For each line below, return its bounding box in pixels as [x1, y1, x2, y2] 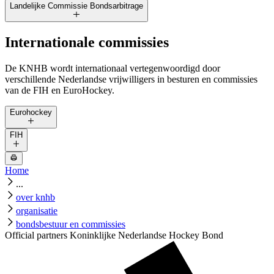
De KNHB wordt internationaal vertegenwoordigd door [5, 63, 220, 74]
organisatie [16, 206, 57, 216]
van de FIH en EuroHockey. [5, 85, 114, 96]
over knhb [16, 192, 55, 202]
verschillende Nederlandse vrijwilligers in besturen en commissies [5, 74, 257, 85]
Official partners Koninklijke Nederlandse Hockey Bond [5, 230, 223, 240]
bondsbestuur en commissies [16, 219, 125, 229]
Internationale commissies [5, 34, 169, 51]
